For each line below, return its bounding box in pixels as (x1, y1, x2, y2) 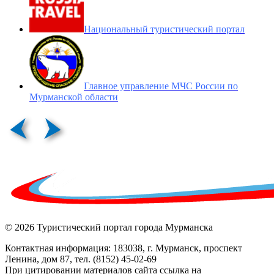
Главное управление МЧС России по (84, 80, 238, 91)
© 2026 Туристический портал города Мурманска (5, 221, 213, 232)
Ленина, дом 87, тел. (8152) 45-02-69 (5, 253, 157, 264)
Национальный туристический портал (84, 23, 245, 34)
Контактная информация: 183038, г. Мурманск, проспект (5, 242, 242, 253)
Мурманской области (29, 91, 118, 102)
